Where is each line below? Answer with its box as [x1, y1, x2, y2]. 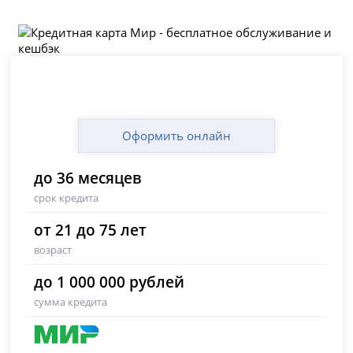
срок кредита [34, 191, 99, 206]
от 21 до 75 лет [34, 220, 147, 240]
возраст [34, 243, 72, 258]
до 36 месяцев [34, 168, 142, 188]
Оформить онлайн [122, 128, 231, 144]
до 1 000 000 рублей [34, 272, 185, 292]
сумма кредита [34, 295, 108, 310]
